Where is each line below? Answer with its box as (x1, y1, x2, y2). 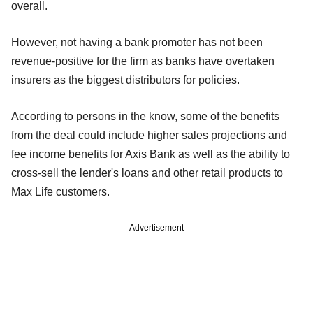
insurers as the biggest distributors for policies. (11, 74, 240, 87)
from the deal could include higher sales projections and (11, 129, 287, 142)
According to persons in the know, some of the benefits (11, 110, 279, 123)
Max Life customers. (11, 186, 110, 198)
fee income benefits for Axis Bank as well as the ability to (11, 148, 290, 161)
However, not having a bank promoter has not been (11, 36, 263, 49)
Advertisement (129, 223, 184, 233)
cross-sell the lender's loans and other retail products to (11, 167, 283, 180)
